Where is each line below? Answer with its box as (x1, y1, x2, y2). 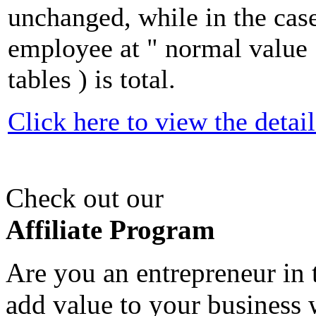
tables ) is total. (8, 64, 176, 94)
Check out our (6, 183, 164, 213)
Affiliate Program (6, 214, 214, 245)
